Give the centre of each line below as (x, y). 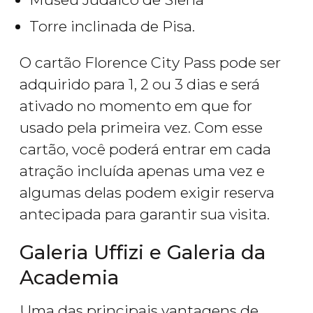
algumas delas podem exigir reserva (147, 193)
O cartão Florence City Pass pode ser (150, 63)
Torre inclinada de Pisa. (112, 27)
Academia (69, 278)
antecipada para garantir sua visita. (145, 214)
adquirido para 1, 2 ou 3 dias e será (140, 85)
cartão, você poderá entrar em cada (145, 150)
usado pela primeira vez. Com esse (141, 128)
